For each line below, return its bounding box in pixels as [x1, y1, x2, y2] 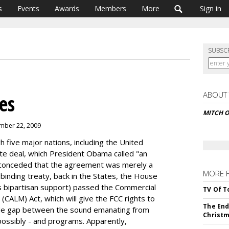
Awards [55, 4, 79, 13]
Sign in [200, 4, 221, 13]
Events [17, 4, 39, 13]
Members [95, 4, 126, 13]
